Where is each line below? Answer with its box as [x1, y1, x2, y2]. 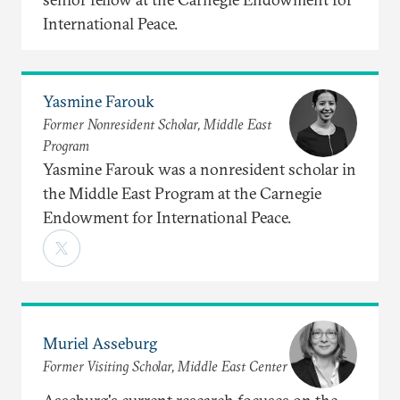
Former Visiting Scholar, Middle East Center [43, 357, 287, 376]
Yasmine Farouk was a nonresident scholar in [43, 158, 356, 179]
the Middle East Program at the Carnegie [43, 182, 321, 204]
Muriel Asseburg [43, 333, 157, 354]
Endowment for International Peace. [43, 206, 291, 228]
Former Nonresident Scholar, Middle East [43, 115, 271, 134]
